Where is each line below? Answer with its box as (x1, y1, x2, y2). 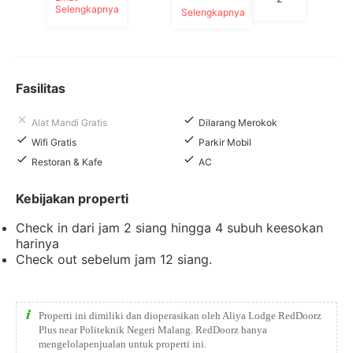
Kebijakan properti (16, 191, 128, 206)
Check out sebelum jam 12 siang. (16, 251, 212, 267)
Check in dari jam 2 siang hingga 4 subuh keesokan (16, 220, 323, 236)
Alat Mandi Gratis (32, 117, 107, 128)
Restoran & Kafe (32, 156, 102, 168)
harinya (16, 236, 59, 251)
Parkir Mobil (199, 136, 251, 148)
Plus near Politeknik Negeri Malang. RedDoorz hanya (39, 324, 267, 336)
